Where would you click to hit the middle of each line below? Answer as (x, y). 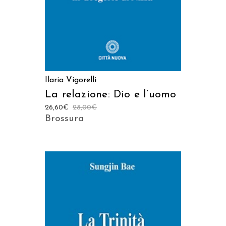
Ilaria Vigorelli (71, 80)
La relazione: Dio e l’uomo (111, 95)
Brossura (64, 119)
